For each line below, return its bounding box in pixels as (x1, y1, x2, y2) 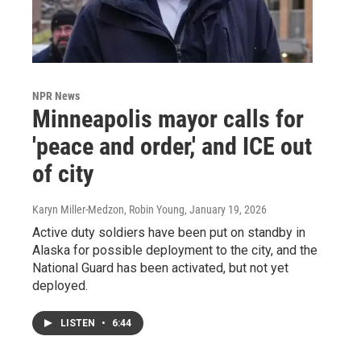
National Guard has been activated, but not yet (32, 259, 288, 276)
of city (32, 159, 93, 188)
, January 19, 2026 (185, 202, 267, 216)
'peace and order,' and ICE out (32, 131, 312, 160)
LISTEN (60, 317, 98, 329)
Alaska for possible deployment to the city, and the (32, 242, 317, 258)
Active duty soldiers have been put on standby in (32, 224, 305, 240)
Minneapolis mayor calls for (32, 104, 304, 133)
